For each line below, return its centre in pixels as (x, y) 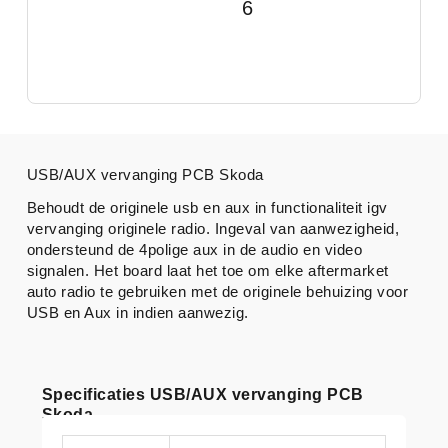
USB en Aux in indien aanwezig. (137, 312)
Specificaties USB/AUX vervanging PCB (202, 394)
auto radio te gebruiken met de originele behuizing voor (217, 291)
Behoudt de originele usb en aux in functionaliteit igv (207, 207)
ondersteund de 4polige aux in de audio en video (194, 249)
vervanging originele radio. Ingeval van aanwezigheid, (213, 228)
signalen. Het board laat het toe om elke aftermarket (207, 270)
